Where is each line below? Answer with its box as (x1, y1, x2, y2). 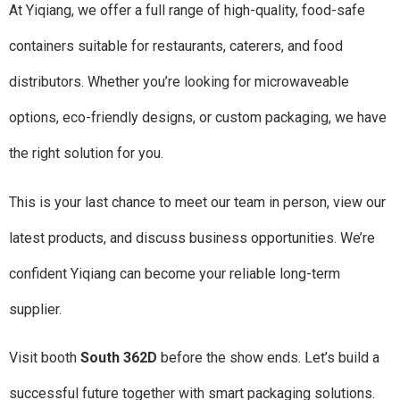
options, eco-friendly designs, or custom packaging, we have (9, 109, 387, 127)
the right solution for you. (9, 145, 163, 162)
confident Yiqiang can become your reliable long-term (9, 264, 340, 282)
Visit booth (9, 349, 80, 367)
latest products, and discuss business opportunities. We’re (9, 229, 375, 246)
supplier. (9, 300, 62, 318)
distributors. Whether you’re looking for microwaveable (9, 73, 349, 91)
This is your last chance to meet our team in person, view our (9, 193, 386, 211)
